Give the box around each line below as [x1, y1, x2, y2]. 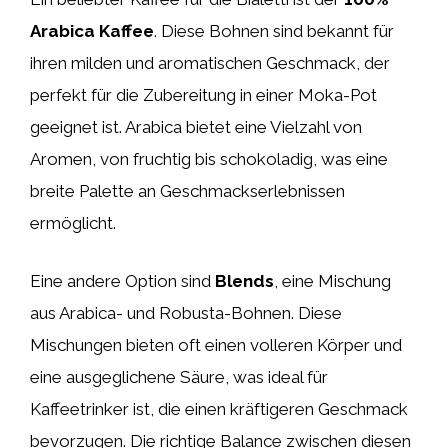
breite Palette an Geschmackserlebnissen [30, 181, 345, 201]
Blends [215, 270, 274, 291]
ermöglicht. [30, 213, 116, 233]
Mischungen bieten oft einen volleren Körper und [30, 334, 402, 355]
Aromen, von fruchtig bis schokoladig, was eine [30, 149, 388, 169]
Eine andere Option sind [30, 270, 215, 291]
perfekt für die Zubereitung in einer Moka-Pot [30, 85, 377, 105]
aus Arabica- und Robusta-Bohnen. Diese [30, 302, 342, 323]
